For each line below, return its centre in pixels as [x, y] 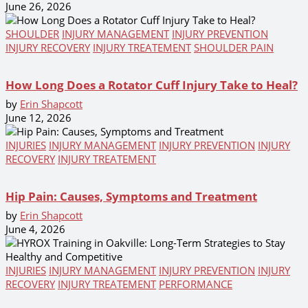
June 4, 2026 [35, 229]
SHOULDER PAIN [234, 47]
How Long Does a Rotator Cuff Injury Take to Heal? [152, 85]
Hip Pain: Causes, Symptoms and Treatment [131, 196]
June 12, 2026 [38, 117]
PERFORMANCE [196, 284]
